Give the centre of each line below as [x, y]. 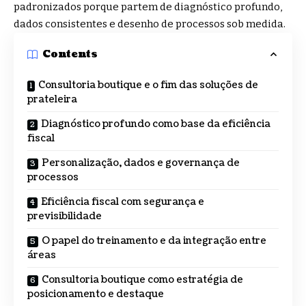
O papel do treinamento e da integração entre [154, 240]
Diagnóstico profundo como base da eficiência [156, 124]
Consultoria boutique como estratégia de [142, 279]
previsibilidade [65, 216]
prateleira [52, 99]
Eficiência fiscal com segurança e [123, 201]
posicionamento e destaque [96, 294]
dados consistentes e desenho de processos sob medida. [151, 24]
